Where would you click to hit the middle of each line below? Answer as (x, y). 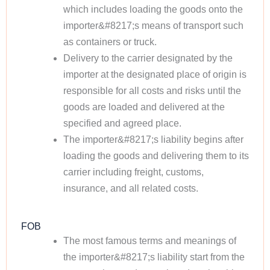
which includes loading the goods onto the (153, 10)
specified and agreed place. (122, 124)
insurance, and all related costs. (130, 189)
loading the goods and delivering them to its (156, 156)
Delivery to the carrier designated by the (148, 58)
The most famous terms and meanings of (149, 241)
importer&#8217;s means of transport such (153, 26)
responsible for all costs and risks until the (152, 91)
